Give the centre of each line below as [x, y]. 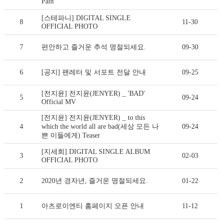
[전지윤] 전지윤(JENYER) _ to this [93, 118]
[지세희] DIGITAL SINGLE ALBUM [96, 152]
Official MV [59, 102]
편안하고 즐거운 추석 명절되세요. [94, 47]
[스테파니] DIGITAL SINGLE [86, 18]
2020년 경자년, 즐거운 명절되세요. [95, 181]
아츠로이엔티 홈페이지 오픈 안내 [93, 206]
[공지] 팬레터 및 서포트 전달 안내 [94, 73]
